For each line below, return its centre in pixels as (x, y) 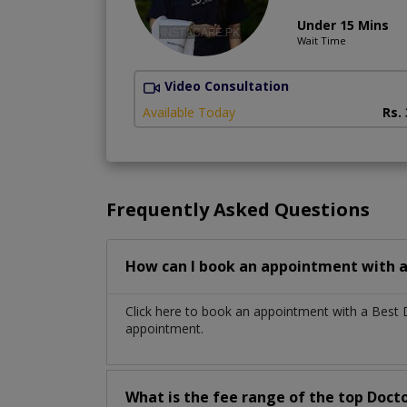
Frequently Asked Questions (238, 209)
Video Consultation (227, 86)
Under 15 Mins (343, 25)
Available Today (189, 112)
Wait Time (322, 41)
